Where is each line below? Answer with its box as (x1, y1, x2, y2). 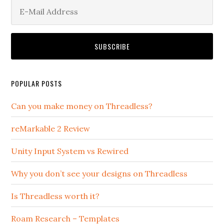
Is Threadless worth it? (11, 190, 100, 201)
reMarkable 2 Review (11, 123, 90, 133)
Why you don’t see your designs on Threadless (11, 168, 188, 178)
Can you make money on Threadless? (11, 100, 153, 111)
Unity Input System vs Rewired (11, 145, 129, 156)
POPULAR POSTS (11, 77, 62, 88)
